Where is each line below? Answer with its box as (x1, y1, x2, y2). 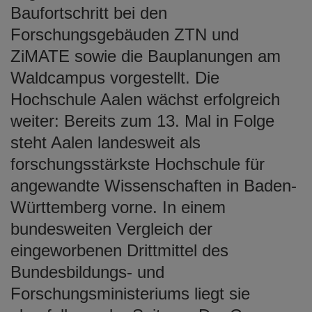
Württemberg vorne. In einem (10, 197, 226, 217)
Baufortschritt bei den (10, 3, 167, 22)
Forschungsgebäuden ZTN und (10, 24, 239, 44)
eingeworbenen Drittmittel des (10, 240, 228, 260)
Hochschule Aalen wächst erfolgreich (10, 89, 280, 109)
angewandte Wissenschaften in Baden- (10, 175, 297, 195)
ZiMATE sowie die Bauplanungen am (10, 46, 281, 65)
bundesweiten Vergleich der (10, 219, 212, 238)
